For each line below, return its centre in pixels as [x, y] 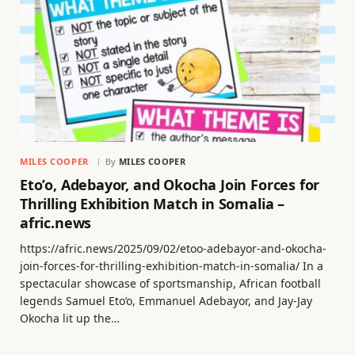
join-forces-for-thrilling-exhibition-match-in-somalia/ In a [172, 266]
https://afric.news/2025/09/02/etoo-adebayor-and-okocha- [173, 249]
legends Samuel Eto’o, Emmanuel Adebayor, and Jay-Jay [166, 301]
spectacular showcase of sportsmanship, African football [170, 284]
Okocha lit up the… [70, 319]
